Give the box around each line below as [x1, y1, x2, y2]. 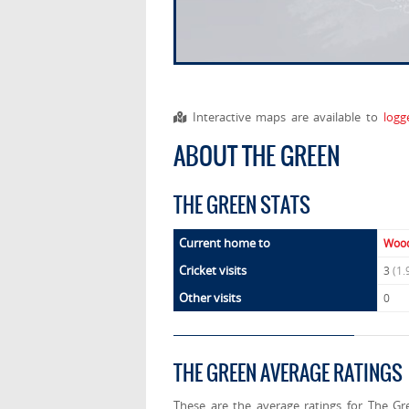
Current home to [179, 235, 270, 252]
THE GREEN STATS [173, 190, 310, 221]
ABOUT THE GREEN [173, 138, 341, 175]
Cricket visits [179, 262, 246, 279]
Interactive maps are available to [187, 109, 383, 126]
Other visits [179, 289, 241, 307]
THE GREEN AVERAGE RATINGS [173, 358, 403, 389]
